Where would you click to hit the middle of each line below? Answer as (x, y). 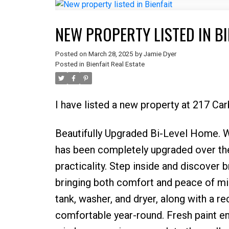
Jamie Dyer (160, 54)
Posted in (70, 64)
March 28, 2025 (110, 54)
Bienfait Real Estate (115, 64)
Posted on (72, 54)
